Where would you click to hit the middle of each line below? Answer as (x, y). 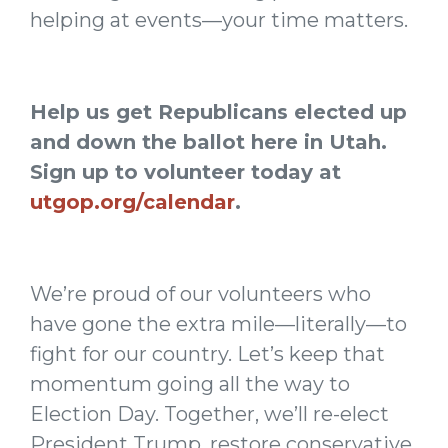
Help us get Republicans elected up (218, 112)
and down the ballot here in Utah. (208, 142)
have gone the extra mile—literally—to (218, 324)
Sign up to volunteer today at (185, 172)
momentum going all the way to (190, 384)
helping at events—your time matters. (219, 20)
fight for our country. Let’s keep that (207, 354)
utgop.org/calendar (132, 202)
